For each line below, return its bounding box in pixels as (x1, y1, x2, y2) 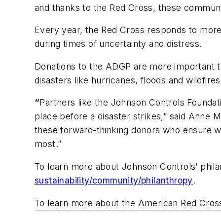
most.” (35, 139, 62, 149)
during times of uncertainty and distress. (35, 38, 202, 49)
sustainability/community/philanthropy (35, 175, 193, 185)
